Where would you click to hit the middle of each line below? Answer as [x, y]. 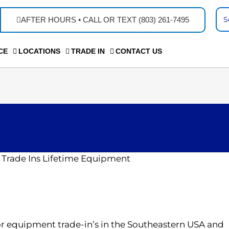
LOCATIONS [39, 51]
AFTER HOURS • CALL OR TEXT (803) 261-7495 [105, 20]
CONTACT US [139, 51]
